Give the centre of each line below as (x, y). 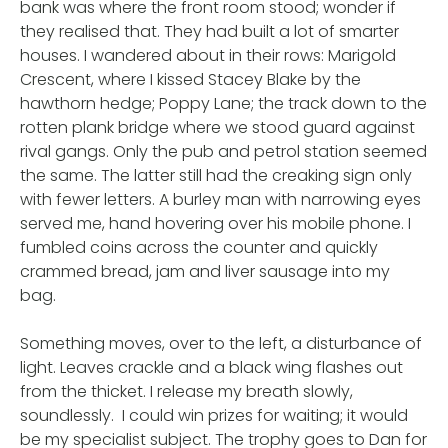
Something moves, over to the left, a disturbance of (221, 343)
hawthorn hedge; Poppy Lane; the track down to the (223, 103)
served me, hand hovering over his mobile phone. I (215, 223)
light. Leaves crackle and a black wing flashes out (211, 367)
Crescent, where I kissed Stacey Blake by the (190, 79)
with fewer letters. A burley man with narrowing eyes (220, 199)
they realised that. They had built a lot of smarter (209, 31)
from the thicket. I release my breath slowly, (186, 391)
